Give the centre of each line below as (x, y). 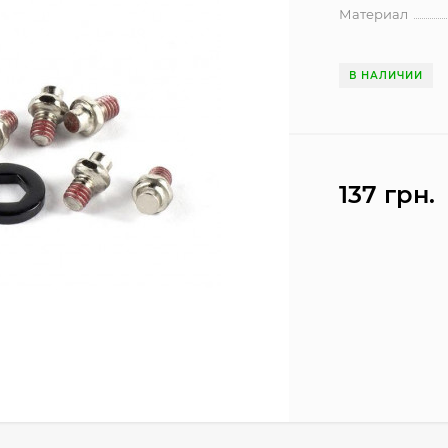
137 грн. (387, 194)
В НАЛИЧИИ (386, 75)
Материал (374, 14)
